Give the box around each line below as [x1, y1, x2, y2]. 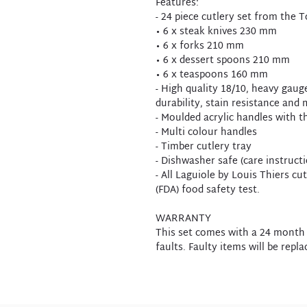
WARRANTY [156, 210, 211, 228]
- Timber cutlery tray [156, 138, 251, 156]
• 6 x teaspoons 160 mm [156, 66, 268, 84]
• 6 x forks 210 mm [156, 38, 244, 55]
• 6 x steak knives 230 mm [156, 23, 277, 40]
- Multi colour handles [156, 124, 257, 141]
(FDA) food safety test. [156, 182, 260, 199]
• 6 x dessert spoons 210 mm [156, 52, 290, 69]
